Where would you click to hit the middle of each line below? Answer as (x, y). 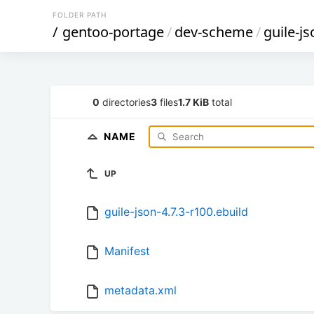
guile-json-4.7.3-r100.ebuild (176, 212)
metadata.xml (141, 291)
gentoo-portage (113, 32)
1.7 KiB (193, 102)
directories (125, 102)
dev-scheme (214, 32)
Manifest (127, 251)
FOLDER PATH (80, 15)
